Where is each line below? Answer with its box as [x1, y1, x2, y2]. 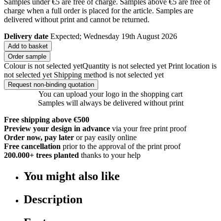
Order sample [8, 52, 46, 60]
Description [24, 192, 82, 206]
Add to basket [8, 42, 48, 50]
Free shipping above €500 [4, 115, 89, 124]
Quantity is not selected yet [82, 61, 166, 70]
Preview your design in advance [4, 124, 110, 133]
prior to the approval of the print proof [63, 142, 181, 150]
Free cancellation [4, 142, 61, 150]
